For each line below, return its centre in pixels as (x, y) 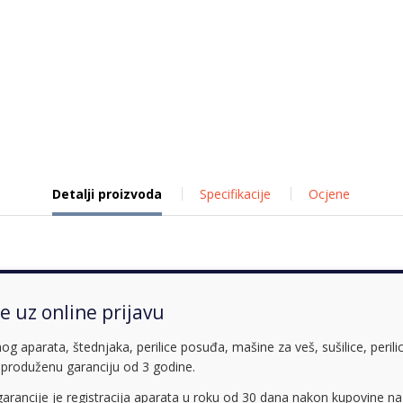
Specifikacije (235, 194)
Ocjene (329, 194)
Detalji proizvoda (107, 194)
